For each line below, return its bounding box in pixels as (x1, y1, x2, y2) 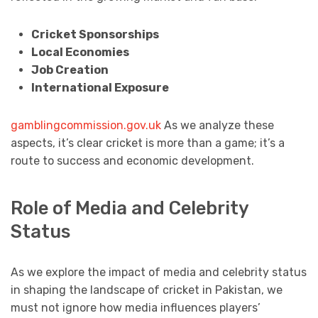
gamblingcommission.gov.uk (11, 118, 161, 132)
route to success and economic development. (11, 153, 254, 168)
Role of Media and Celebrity (11, 197, 248, 219)
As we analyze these (161, 118, 274, 132)
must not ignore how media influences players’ (11, 301, 261, 315)
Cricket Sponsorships (31, 27, 159, 41)
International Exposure (31, 80, 169, 94)
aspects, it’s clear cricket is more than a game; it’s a (11, 136, 285, 150)
